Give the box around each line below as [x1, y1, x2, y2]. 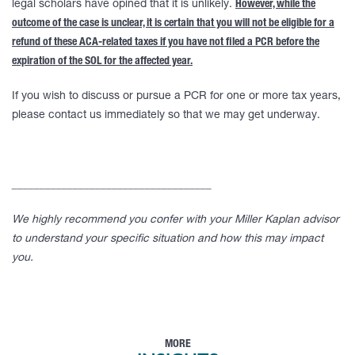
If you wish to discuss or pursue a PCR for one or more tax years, [12, 91, 341, 102]
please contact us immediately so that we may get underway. [12, 110, 320, 121]
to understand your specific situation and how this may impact [12, 234, 323, 245]
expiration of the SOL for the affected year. [12, 56, 193, 67]
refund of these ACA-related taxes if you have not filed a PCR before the [12, 37, 319, 48]
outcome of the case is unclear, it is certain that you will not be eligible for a [12, 18, 334, 29]
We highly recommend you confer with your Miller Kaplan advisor [12, 215, 339, 226]
